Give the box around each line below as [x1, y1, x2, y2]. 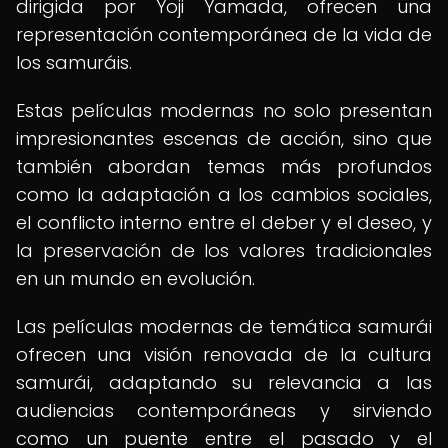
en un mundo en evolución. [16, 266, 255, 291]
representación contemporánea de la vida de [16, 22, 432, 47]
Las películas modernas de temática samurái [16, 314, 432, 339]
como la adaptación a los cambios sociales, [16, 182, 432, 207]
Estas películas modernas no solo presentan [16, 98, 432, 123]
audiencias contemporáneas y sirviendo [16, 398, 432, 423]
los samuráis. [16, 50, 132, 75]
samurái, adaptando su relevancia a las [16, 370, 432, 395]
